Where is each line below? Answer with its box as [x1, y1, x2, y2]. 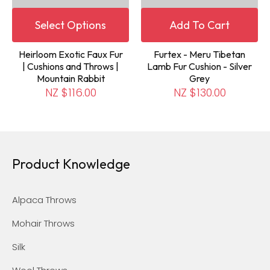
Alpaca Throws [12, 193, 77, 206]
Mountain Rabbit [36, 72, 105, 84]
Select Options [35, 17, 106, 32]
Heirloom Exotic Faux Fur [18, 48, 123, 60]
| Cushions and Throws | [22, 60, 119, 72]
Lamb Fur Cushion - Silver [147, 60, 252, 72]
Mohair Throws [12, 216, 75, 230]
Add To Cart [169, 17, 230, 32]
